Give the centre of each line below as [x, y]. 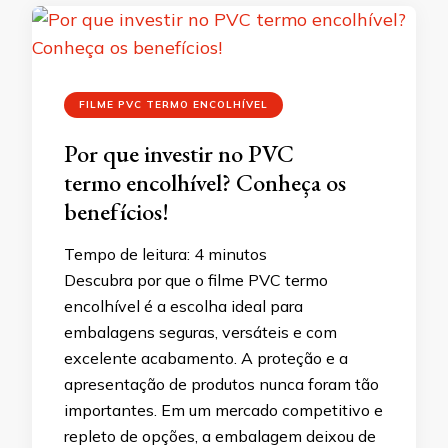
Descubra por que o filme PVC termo [196, 280]
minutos [237, 254]
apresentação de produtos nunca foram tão [221, 384]
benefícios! [116, 211]
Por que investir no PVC [179, 153]
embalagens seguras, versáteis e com [200, 332]
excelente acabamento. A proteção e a [206, 358]
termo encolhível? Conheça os [205, 182]
